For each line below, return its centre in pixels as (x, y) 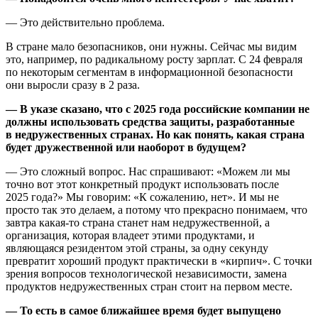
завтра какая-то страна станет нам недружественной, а (138, 222)
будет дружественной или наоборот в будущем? (126, 147)
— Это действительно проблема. (85, 22)
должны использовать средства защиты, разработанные (150, 121)
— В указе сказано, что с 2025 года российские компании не (158, 109)
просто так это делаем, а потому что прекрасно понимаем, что (157, 209)
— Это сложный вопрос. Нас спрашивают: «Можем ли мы (148, 171)
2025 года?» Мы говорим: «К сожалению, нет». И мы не (142, 197)
